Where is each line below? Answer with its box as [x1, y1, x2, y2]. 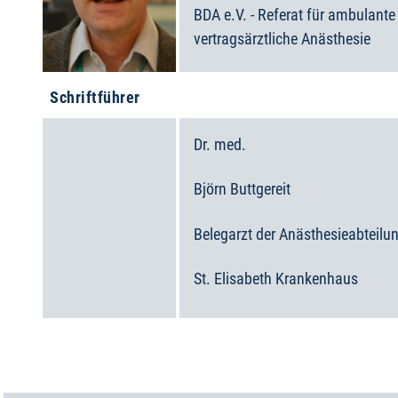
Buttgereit [230, 179, 291, 199]
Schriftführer [50, 88, 141, 107]
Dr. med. [194, 135, 246, 154]
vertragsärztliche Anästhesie [194, 28, 370, 48]
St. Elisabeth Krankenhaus [194, 268, 358, 288]
